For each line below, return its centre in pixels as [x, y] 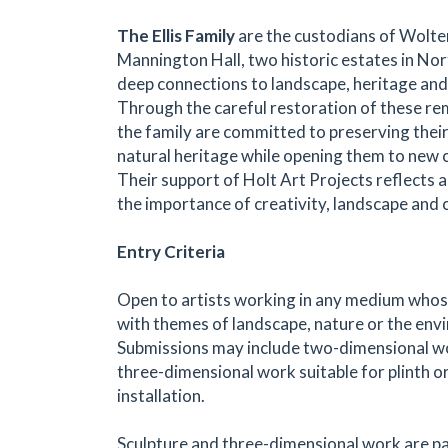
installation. [161, 395]
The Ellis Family [176, 35]
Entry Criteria [171, 251]
